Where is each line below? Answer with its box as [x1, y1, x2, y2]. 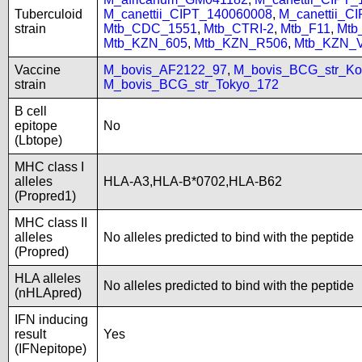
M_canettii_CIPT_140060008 [103, 7, 272, 21]
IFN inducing [15, 313, 88, 326]
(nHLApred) [15, 286, 82, 300]
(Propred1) [15, 189, 76, 203]
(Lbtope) [15, 133, 62, 147]
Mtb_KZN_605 [103, 36, 187, 50]
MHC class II [15, 216, 87, 229]
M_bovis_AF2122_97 [103, 63, 227, 77]
